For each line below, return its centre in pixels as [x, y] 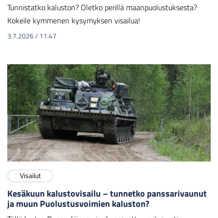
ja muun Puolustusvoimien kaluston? [78, 203]
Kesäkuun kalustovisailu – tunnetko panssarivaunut [107, 193]
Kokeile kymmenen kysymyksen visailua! [74, 20]
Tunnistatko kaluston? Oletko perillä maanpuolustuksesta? [102, 7]
